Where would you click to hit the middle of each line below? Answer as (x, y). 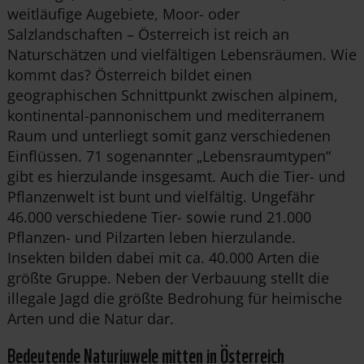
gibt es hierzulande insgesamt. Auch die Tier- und (176, 176)
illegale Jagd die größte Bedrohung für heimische (174, 298)
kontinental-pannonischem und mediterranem (166, 115)
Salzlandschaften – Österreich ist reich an (148, 34)
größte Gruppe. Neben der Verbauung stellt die (168, 278)
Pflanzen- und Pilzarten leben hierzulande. (151, 237)
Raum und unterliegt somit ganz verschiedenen (169, 136)
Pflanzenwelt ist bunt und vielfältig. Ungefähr (160, 197)
